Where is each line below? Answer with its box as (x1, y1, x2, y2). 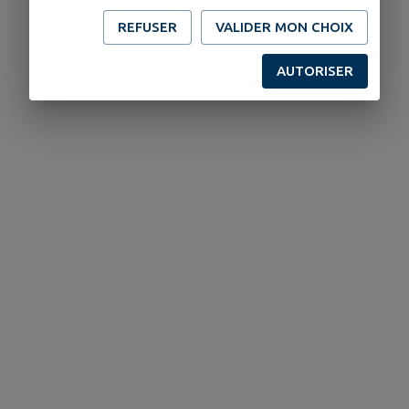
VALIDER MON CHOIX (215, 19, 353, 35)
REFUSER (118, 19, 177, 35)
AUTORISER (277, 63, 353, 79)
